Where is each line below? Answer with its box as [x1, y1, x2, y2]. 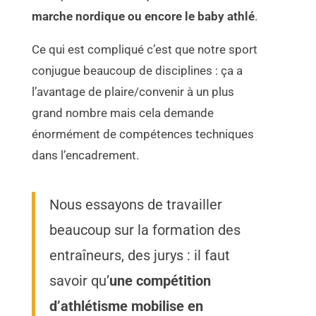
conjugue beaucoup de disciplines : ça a [32, 63, 243, 78]
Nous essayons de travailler [49, 196, 223, 214]
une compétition [109, 272, 212, 290]
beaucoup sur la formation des [49, 221, 241, 239]
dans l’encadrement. [32, 148, 140, 163]
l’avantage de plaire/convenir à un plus [32, 85, 235, 99]
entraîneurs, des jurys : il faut [49, 247, 231, 265]
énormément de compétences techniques [32, 127, 255, 142]
